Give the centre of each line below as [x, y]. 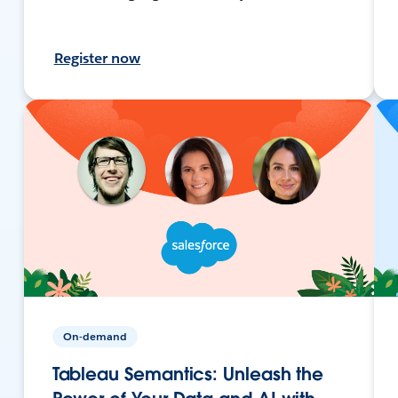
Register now [97, 58]
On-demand [95, 336]
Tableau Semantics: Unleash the [188, 374]
